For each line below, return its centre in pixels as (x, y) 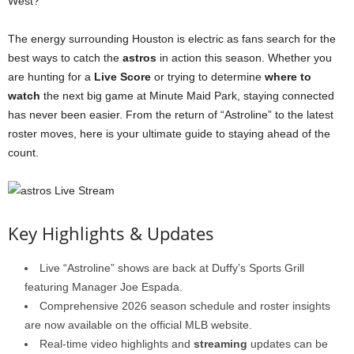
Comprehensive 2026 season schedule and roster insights (185, 306)
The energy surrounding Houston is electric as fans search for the (172, 39)
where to (288, 77)
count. (23, 153)
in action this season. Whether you (244, 58)
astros (139, 58)
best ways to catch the (65, 58)
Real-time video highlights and (117, 344)
